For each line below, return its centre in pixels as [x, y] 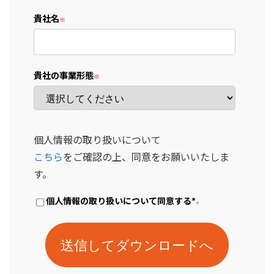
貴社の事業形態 [64, 75]
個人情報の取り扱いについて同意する [119, 201]
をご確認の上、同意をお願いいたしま [146, 156]
